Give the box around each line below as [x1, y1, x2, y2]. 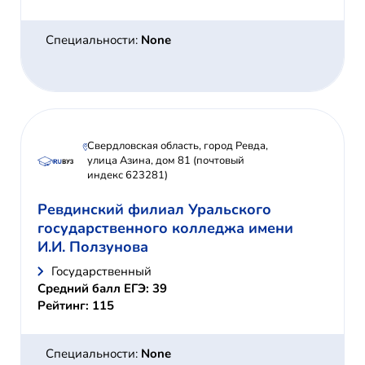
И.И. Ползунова [37, 237, 148, 257]
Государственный [51, 263, 152, 280]
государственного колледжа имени [37, 218, 293, 239]
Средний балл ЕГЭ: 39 [37, 280, 167, 297]
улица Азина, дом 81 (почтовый [87, 153, 245, 169]
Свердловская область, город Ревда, [87, 139, 269, 154]
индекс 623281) [87, 168, 169, 183]
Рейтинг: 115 [37, 297, 114, 314]
